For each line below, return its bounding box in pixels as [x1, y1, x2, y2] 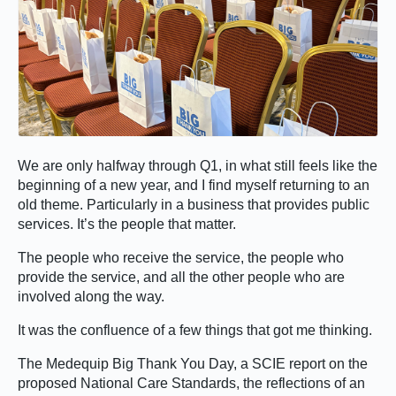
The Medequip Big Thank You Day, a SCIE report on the [18, 355, 368, 371]
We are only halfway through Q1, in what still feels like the [18, 157, 377, 173]
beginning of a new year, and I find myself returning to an [18, 177, 369, 193]
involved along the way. [18, 288, 164, 304]
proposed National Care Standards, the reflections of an [18, 375, 365, 391]
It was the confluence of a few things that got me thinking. [18, 322, 372, 338]
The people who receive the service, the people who [18, 249, 344, 265]
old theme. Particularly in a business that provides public [18, 196, 369, 212]
